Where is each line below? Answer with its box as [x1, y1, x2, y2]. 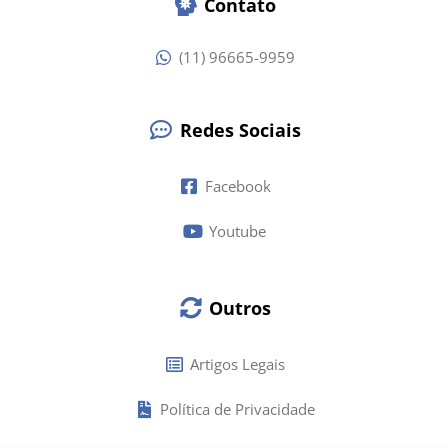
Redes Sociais [179, 117, 301, 142]
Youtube [209, 220, 267, 241]
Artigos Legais [189, 353, 285, 374]
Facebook [204, 175, 271, 196]
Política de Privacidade [159, 398, 315, 419]
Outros [209, 295, 272, 320]
